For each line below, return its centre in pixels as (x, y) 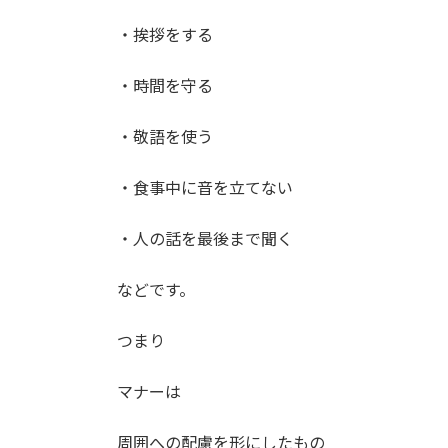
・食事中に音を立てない (205, 187)
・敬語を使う (165, 136)
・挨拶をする (165, 34)
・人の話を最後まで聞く (205, 238)
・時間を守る (165, 85)
